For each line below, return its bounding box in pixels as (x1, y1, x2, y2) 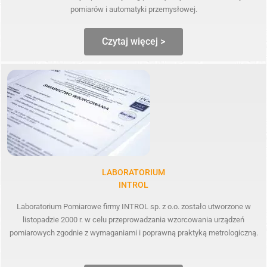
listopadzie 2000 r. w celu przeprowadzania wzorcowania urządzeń (23, 215, 244, 224)
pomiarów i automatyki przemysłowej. (70, 4, 197, 14)
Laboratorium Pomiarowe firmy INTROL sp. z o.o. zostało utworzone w (16, 201, 251, 211)
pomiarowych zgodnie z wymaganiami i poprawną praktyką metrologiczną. (9, 228, 258, 237)
